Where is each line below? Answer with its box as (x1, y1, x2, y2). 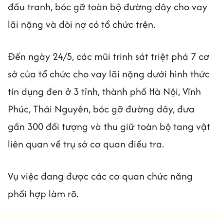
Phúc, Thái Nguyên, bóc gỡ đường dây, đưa (8, 102, 195, 116)
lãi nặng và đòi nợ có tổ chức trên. (8, 17, 155, 32)
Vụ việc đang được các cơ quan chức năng (8, 169, 193, 183)
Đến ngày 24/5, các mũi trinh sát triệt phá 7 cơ (8, 49, 209, 64)
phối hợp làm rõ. (8, 186, 78, 201)
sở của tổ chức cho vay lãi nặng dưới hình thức (8, 67, 210, 81)
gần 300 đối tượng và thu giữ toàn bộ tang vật (8, 119, 210, 134)
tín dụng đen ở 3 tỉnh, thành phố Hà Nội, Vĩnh (8, 84, 201, 99)
